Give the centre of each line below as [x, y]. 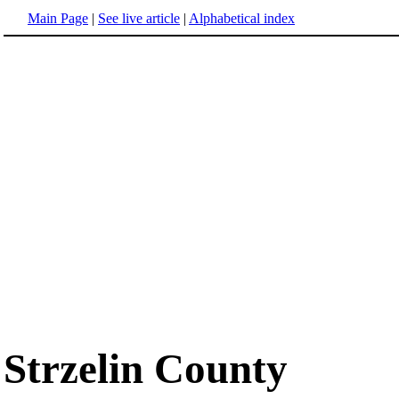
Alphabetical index [242, 18]
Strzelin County [146, 369]
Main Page [58, 18]
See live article [139, 18]
